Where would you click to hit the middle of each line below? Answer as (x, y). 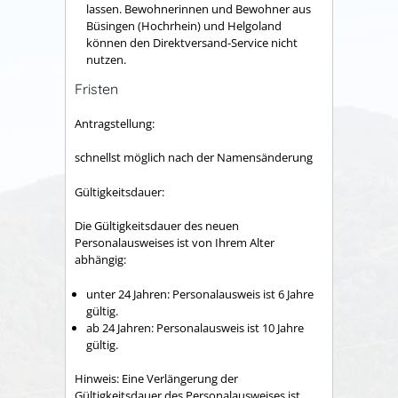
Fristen (96, 89)
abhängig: (100, 260)
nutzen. (106, 59)
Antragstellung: (115, 123)
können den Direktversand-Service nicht (192, 42)
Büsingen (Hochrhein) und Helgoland (184, 25)
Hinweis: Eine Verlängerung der (156, 379)
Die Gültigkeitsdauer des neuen (157, 226)
